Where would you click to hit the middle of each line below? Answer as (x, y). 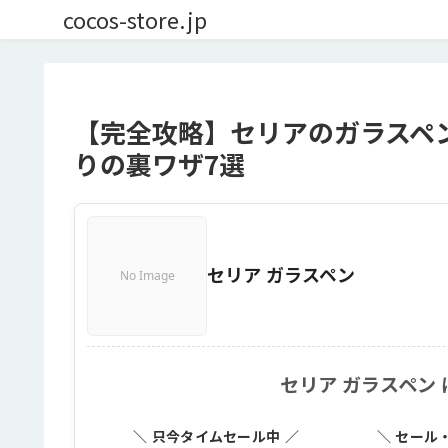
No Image (147, 275)
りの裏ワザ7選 (159, 163)
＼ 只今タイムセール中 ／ (216, 436)
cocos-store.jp (135, 19)
